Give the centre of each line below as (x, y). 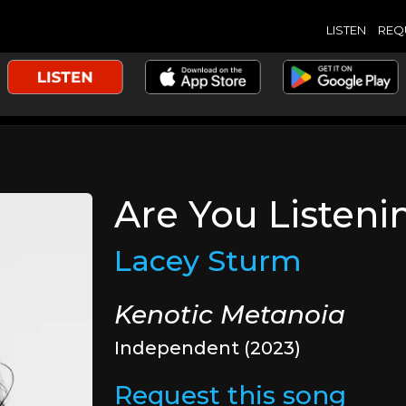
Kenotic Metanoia (230, 314)
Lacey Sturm (208, 261)
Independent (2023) (208, 348)
